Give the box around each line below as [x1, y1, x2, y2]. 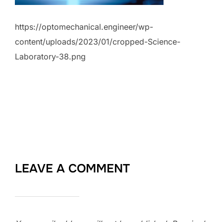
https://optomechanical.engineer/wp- [15, 21, 153, 32]
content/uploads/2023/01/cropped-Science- [15, 36, 180, 47]
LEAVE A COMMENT [15, 161, 130, 176]
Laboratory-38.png [15, 51, 86, 61]
